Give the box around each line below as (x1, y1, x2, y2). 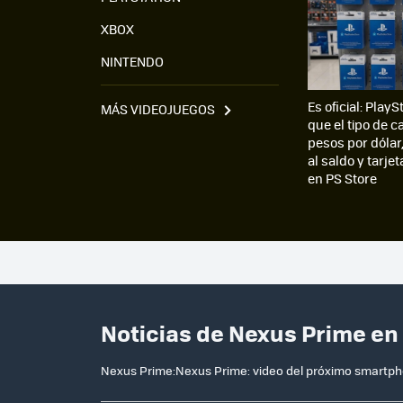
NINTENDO (101, 51, 164, 70)
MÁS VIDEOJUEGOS (101, 99, 215, 118)
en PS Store (308, 169, 377, 188)
